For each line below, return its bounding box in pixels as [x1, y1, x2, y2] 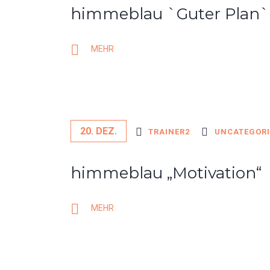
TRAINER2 [148, 127, 190, 136]
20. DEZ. [80, 125, 117, 137]
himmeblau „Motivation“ [71, 163, 262, 183]
